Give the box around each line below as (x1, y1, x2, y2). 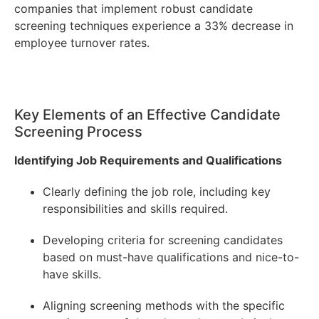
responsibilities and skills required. (43, 202, 228, 216)
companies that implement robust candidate (14, 1, 253, 16)
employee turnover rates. (14, 36, 150, 51)
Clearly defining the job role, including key (43, 184, 271, 199)
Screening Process (14, 123, 142, 141)
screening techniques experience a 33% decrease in (14, 19, 293, 33)
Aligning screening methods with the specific (43, 298, 285, 313)
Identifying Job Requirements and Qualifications (14, 153, 282, 168)
